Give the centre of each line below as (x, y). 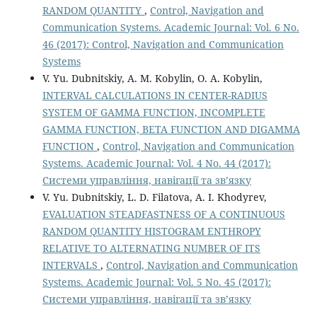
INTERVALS (71, 265)
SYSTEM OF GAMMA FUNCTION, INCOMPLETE (154, 112)
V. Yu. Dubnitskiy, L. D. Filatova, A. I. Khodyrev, (154, 197)
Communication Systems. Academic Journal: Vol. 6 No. (171, 27)
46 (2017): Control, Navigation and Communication (163, 44)
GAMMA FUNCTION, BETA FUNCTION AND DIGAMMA (171, 129)
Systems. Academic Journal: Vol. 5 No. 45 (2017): (156, 282)
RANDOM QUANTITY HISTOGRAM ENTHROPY (151, 231)
